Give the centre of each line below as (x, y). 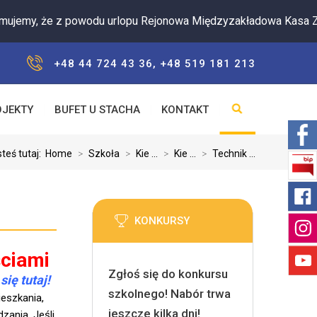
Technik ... (234, 154)
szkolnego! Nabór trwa (170, 294)
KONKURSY (162, 221)
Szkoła (104, 154)
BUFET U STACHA (97, 110)
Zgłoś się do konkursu (168, 274)
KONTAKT (185, 110)
